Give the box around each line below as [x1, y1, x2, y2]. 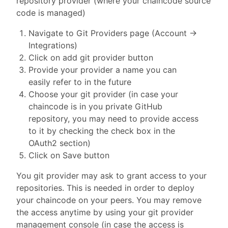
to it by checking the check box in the [28, 125, 175, 136]
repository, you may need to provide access [28, 113, 198, 124]
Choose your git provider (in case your [28, 89, 178, 99]
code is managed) [16, 7, 85, 18]
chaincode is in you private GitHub [28, 101, 162, 111]
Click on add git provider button [28, 52, 153, 63]
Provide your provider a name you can [28, 64, 177, 75]
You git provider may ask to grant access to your [16, 170, 207, 181]
